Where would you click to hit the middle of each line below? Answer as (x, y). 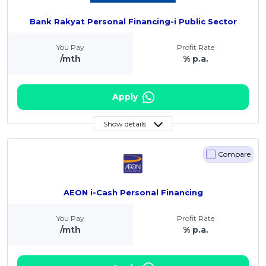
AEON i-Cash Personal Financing (133, 192)
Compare (234, 154)
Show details (125, 124)
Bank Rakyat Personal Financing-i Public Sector (133, 21)
